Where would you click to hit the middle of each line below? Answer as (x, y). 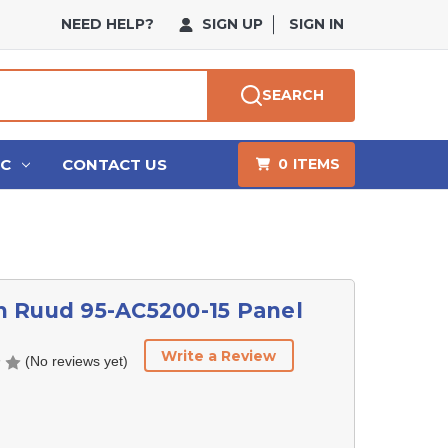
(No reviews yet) (76, 361)
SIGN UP (231, 24)
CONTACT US (114, 164)
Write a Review (219, 355)
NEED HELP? (108, 24)
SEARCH (292, 94)
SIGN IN (317, 24)
